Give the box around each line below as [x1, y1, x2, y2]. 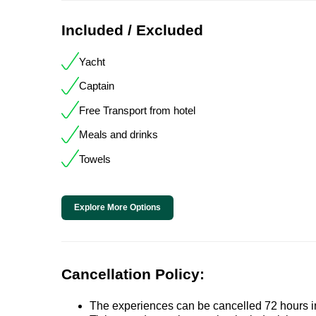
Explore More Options [74, 202, 161, 212]
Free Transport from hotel [79, 104, 195, 116]
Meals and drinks [79, 128, 158, 141]
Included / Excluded [61, 22, 203, 39]
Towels [79, 152, 111, 165]
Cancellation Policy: [61, 265, 205, 282]
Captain [79, 80, 114, 92]
